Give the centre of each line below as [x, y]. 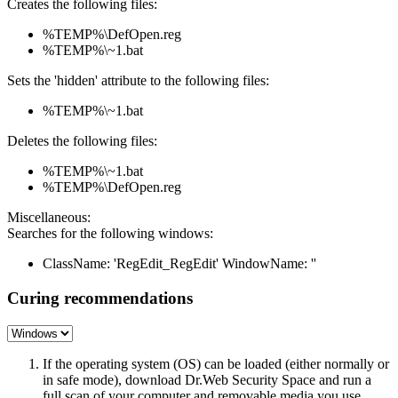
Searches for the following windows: [110, 234]
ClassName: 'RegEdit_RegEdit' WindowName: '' [179, 264]
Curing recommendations [100, 298]
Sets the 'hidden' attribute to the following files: [138, 81]
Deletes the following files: [82, 141]
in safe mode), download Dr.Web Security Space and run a [207, 379]
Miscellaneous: [49, 218]
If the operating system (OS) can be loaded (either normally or [216, 363]
